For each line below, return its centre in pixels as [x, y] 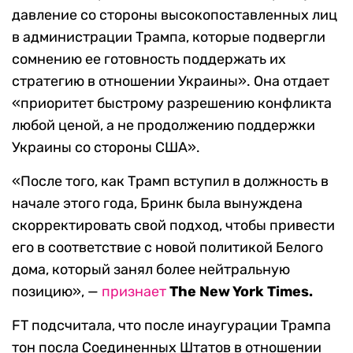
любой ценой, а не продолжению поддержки [163, 126]
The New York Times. [241, 292]
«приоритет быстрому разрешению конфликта [172, 104]
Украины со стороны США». [106, 148]
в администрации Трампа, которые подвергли [169, 37]
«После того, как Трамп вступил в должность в [170, 182]
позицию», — [57, 292]
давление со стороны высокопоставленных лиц [175, 15]
